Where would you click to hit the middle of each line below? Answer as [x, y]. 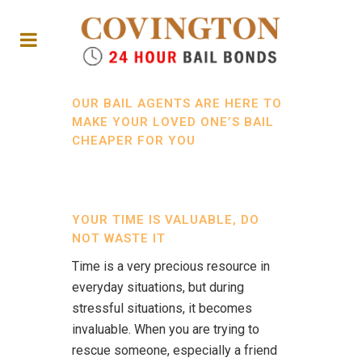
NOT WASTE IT [119, 238]
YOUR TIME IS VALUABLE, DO [166, 220]
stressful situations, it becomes [162, 308]
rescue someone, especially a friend [175, 350]
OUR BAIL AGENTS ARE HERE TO [177, 103]
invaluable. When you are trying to [166, 329]
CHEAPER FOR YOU [134, 141]
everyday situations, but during [158, 287]
